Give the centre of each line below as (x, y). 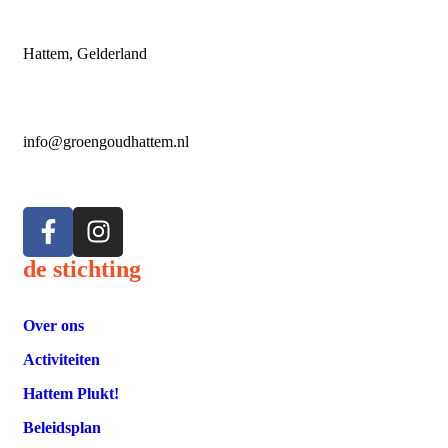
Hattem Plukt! (71, 393)
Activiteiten (61, 359)
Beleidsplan (62, 427)
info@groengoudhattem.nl (106, 141)
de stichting (82, 268)
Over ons (53, 325)
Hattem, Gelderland (85, 53)
